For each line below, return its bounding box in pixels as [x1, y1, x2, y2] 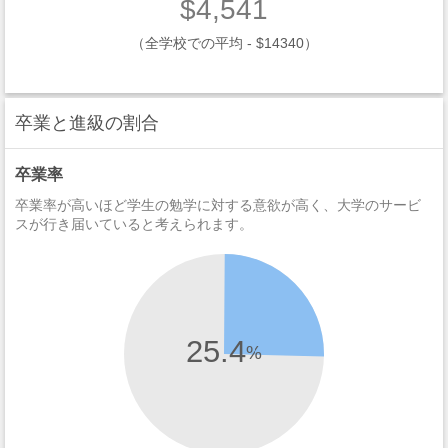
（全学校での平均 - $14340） [130, 35, 318, 51]
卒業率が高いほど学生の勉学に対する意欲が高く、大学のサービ [15, 197, 421, 213]
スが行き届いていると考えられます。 [15, 216, 253, 232]
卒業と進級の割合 [15, 113, 159, 133]
